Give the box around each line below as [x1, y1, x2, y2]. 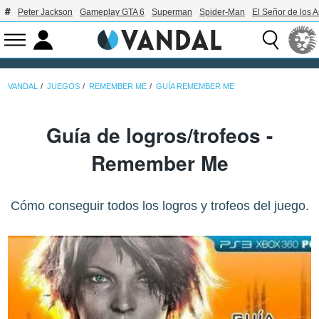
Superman [152, 7, 192, 17]
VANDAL [8, 81, 38, 90]
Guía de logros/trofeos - [46, 120, 273, 150]
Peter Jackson [18, 7, 73, 17]
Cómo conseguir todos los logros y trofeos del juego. [10, 199, 309, 214]
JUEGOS [47, 81, 80, 90]
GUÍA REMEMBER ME [156, 81, 235, 90]
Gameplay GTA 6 [80, 7, 145, 17]
